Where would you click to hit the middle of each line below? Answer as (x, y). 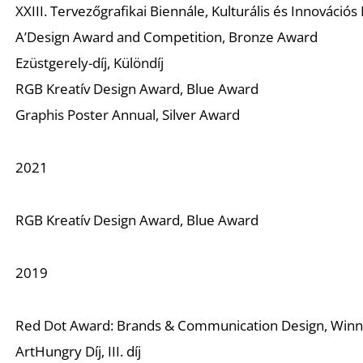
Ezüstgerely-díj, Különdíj (90, 62)
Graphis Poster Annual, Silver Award (128, 114)
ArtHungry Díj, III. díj (79, 351)
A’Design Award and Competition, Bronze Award (167, 36)
